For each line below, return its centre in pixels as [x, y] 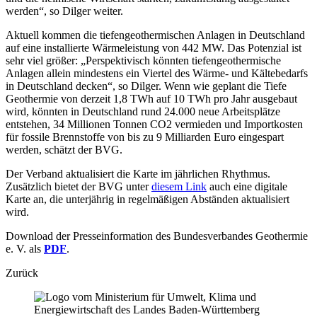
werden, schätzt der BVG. [64, 149]
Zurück [22, 272]
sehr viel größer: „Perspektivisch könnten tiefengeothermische [143, 60]
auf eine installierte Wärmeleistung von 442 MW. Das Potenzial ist [154, 47]
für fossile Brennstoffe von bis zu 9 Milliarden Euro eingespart [145, 137]
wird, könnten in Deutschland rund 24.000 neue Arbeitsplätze [143, 111]
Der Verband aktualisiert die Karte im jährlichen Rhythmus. [138, 173]
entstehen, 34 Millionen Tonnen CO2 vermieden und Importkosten [154, 124]
